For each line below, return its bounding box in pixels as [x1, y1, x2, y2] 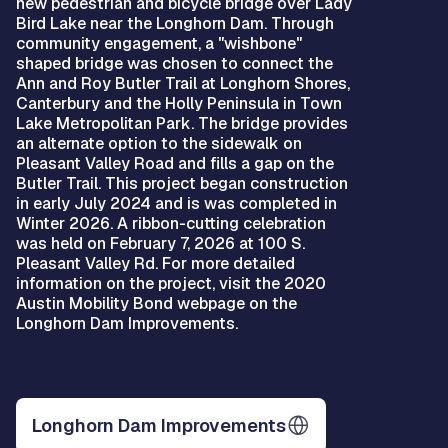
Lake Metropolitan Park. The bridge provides [16, 113, 348, 134]
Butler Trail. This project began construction [16, 173, 348, 194]
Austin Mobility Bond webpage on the [16, 293, 297, 314]
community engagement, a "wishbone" [16, 33, 302, 54]
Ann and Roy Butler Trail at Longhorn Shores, [16, 73, 350, 94]
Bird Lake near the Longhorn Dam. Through [16, 13, 334, 34]
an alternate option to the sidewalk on [16, 133, 302, 154]
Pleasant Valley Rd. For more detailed [16, 253, 295, 274]
